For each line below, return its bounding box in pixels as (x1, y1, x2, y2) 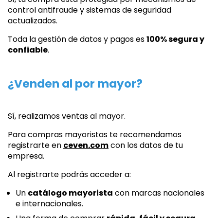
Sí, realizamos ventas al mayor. (8, 110, 126, 122)
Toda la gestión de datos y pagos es (8, 34, 146, 45)
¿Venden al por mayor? (8, 76, 143, 92)
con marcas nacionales (113, 187, 204, 199)
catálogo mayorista (28, 187, 113, 199)
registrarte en (8, 139, 63, 151)
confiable (8, 44, 48, 56)
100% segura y (146, 34, 204, 45)
